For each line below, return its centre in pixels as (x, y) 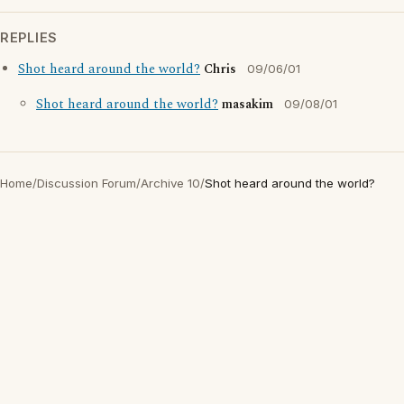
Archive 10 (170, 183)
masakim (248, 105)
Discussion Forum (87, 183)
